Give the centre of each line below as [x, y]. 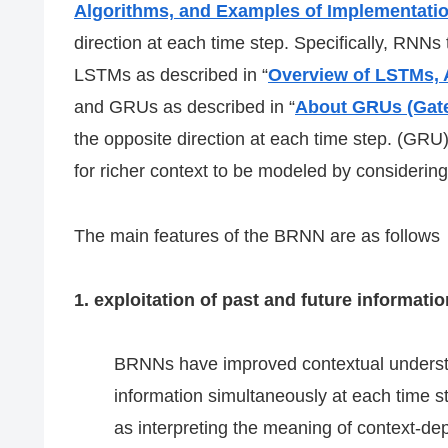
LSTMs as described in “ [171, 75]
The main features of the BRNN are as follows [257, 235]
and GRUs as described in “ [184, 107]
